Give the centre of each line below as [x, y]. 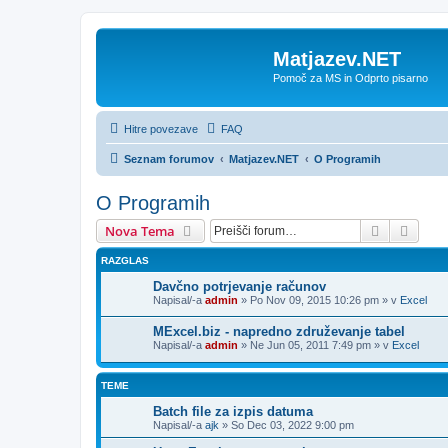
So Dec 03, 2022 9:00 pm [292, 424]
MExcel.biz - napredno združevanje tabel [279, 332]
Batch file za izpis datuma [233, 411]
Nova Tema [140, 230]
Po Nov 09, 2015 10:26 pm [314, 299]
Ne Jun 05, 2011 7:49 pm [310, 345]
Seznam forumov [169, 158]
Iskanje [405, 229]
